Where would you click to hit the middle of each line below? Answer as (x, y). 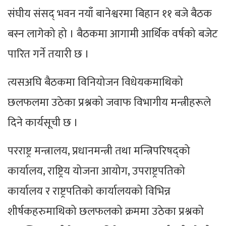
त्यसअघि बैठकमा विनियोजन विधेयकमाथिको (95, 83)
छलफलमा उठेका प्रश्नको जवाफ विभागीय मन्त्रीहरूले (109, 103)
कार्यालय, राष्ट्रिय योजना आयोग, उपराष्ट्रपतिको (96, 172)
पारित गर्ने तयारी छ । (48, 54)
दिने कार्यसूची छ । (43, 123)
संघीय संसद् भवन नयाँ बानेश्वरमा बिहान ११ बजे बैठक (110, 14)
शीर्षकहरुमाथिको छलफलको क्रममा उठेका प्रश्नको (106, 212)
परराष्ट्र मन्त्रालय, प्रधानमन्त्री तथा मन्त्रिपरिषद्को (99, 151)
